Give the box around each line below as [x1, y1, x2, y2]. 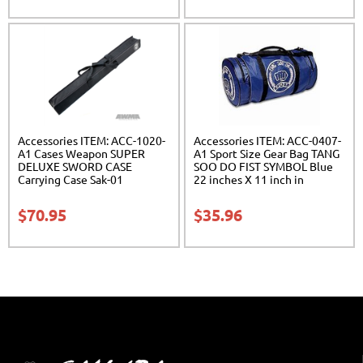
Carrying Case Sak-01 [18, 171, 123, 186]
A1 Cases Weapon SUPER [18, 145, 145, 160]
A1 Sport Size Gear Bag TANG [193, 145, 340, 160]
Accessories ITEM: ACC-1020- [18, 132, 165, 147]
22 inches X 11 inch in [193, 171, 304, 186]
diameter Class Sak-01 [193, 184, 305, 199]
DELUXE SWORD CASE [18, 158, 132, 173]
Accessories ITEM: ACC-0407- [193, 132, 341, 147]
